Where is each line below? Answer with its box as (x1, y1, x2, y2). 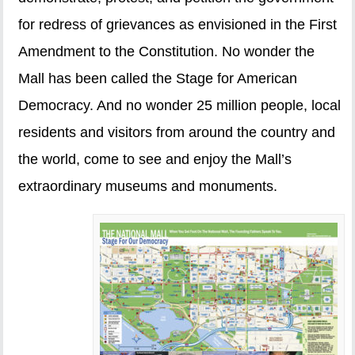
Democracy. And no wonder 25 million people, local (18, 97, 342, 114)
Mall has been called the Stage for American (18, 71, 298, 87)
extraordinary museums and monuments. (18, 178, 278, 195)
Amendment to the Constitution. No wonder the (18, 44, 315, 60)
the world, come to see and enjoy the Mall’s (18, 151, 292, 168)
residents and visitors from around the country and (18, 124, 336, 141)
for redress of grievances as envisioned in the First (18, 17, 338, 33)
